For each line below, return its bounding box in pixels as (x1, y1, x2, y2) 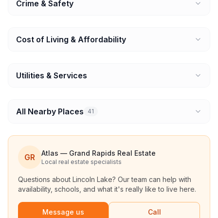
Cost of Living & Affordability (16, 35, 126, 44)
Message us (42, 208, 84, 216)
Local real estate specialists (41, 158, 122, 165)
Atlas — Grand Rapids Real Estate (41, 149, 156, 157)
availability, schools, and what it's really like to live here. (18, 185, 196, 193)
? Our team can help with (112, 175, 191, 183)
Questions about (18, 175, 73, 183)
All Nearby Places (16, 107, 84, 116)
